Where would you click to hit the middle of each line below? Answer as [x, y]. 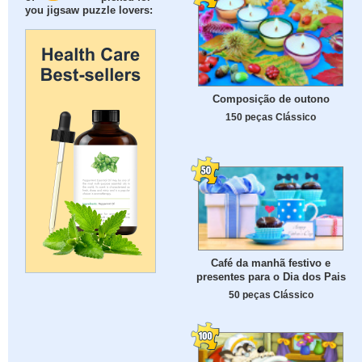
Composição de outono [271, 99]
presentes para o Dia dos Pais [271, 277]
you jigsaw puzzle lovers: [89, 11]
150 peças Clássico [271, 117]
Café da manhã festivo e [271, 263]
